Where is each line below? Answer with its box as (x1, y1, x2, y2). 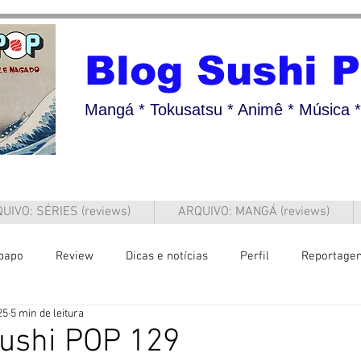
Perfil (240, 248, 269, 263)
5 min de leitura (10, 307, 84, 321)
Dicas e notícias (126, 248, 208, 263)
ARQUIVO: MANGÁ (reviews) (178, 204, 330, 220)
